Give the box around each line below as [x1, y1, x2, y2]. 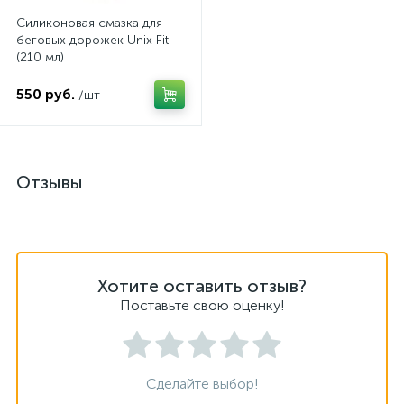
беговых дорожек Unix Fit [16, 32, 169, 48]
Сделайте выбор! [145, 375, 259, 392]
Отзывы [16, 171, 83, 193]
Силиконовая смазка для [16, 15, 162, 31]
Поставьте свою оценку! [119, 297, 285, 314]
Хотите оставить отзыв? [97, 275, 307, 297]
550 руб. [16, 86, 75, 103]
